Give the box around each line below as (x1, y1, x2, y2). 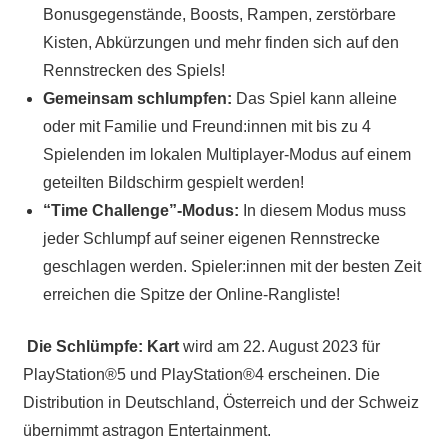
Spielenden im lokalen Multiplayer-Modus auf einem (42, 146, 411, 164)
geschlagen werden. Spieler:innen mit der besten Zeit (42, 258, 421, 276)
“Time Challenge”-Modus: (42, 202, 239, 220)
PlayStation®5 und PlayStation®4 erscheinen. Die (22, 366, 380, 384)
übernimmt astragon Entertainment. (22, 422, 271, 440)
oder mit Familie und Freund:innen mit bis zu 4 (42, 118, 371, 136)
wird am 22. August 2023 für (178, 338, 380, 356)
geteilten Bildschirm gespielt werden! (42, 174, 304, 192)
